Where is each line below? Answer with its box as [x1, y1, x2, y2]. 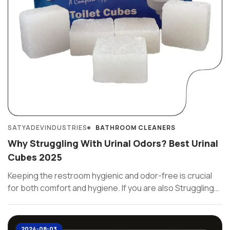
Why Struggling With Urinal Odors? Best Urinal [8, 137, 218, 149]
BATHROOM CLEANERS [95, 123, 176, 132]
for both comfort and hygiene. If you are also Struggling [8, 182, 214, 194]
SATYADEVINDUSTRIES [8, 123, 87, 132]
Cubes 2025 [8, 151, 62, 163]
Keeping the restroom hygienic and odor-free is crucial [8, 170, 212, 181]
